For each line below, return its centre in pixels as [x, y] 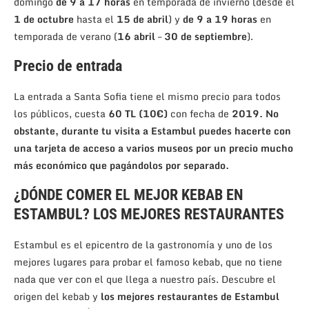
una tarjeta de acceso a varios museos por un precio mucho [153, 148]
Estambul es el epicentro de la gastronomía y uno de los [143, 245]
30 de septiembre [206, 37]
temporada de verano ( [66, 37]
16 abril [136, 37]
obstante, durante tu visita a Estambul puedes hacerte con [152, 131]
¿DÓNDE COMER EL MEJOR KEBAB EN [128, 195]
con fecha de [200, 114]
